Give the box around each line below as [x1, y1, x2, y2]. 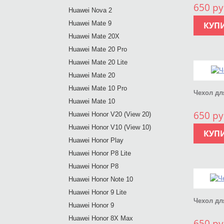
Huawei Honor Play [68, 136, 123, 144]
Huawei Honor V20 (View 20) [68, 110, 151, 118]
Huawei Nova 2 [68, 6, 112, 14]
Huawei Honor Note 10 [68, 175, 133, 183]
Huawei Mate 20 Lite [68, 58, 127, 66]
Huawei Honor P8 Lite [68, 149, 131, 157]
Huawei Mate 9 [68, 19, 111, 27]
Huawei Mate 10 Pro [68, 84, 127, 92]
